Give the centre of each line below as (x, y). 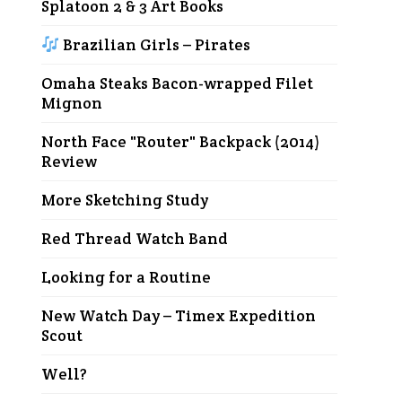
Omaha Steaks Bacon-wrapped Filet (177, 83)
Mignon (72, 103)
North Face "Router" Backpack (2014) (180, 142)
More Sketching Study (125, 200)
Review (69, 162)
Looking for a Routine (126, 277)
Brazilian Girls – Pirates (155, 45)
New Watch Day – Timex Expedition (179, 316)
